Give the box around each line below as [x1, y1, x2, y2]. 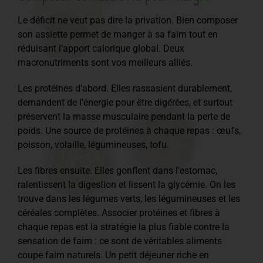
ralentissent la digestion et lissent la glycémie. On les [18, 178, 235, 190]
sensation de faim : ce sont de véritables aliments [18, 235, 222, 247]
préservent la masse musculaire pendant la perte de [18, 110, 230, 122]
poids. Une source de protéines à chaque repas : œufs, [18, 124, 241, 136]
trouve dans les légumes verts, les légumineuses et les [18, 193, 240, 204]
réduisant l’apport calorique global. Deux [18, 42, 184, 54]
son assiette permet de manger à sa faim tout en [18, 28, 218, 40]
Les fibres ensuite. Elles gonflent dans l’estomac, [18, 164, 217, 176]
